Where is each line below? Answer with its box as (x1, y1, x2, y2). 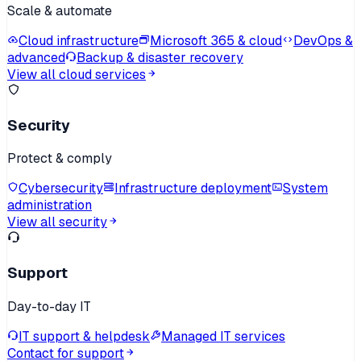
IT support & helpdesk (19, 327, 150, 345)
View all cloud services (7, 65, 146, 83)
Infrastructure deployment (114, 180, 272, 197)
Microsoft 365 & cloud (150, 31, 282, 49)
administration (7, 197, 92, 214)
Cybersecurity (19, 180, 103, 197)
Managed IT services (161, 327, 285, 345)
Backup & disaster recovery (77, 48, 243, 66)
